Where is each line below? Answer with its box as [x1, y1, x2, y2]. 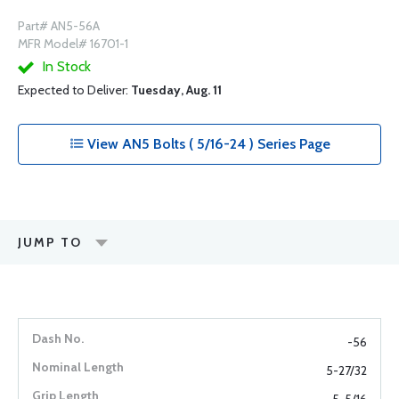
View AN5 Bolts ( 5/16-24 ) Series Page [83, 135, 330, 153]
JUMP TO [18, 234, 82, 251]
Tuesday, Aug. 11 [131, 82, 222, 99]
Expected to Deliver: [18, 82, 131, 99]
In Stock [38, 58, 91, 76]
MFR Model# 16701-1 [18, 36, 128, 53]
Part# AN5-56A [18, 18, 100, 35]
